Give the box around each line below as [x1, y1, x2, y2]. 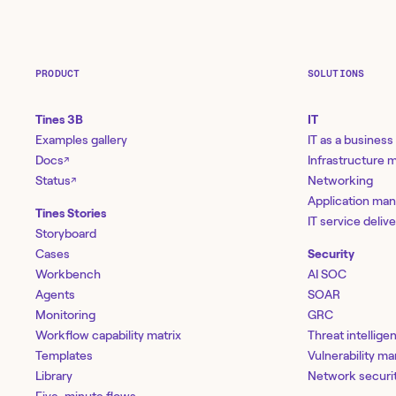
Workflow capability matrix [35, 327, 181, 342]
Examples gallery [35, 132, 127, 147]
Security [307, 246, 354, 261]
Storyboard [35, 225, 96, 240]
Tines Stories [35, 205, 106, 220]
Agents [35, 286, 75, 301]
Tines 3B [35, 111, 83, 126]
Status [35, 172, 71, 187]
